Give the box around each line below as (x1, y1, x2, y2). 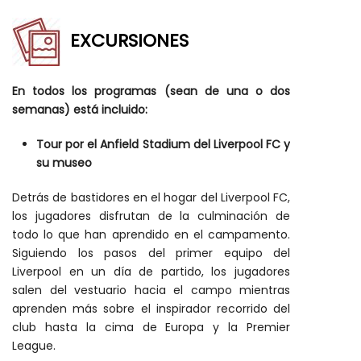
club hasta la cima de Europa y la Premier (12, 318, 290, 335)
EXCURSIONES (70, 27, 189, 53)
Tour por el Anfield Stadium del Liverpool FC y (36, 135, 290, 152)
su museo (36, 154, 92, 171)
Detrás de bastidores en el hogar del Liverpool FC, (12, 189, 290, 205)
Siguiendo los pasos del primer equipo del (12, 244, 290, 261)
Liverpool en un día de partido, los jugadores (12, 263, 290, 280)
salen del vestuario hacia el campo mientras (12, 281, 290, 298)
